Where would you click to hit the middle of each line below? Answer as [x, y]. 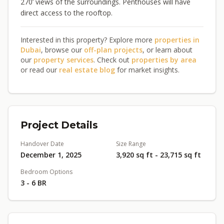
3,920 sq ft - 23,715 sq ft [158, 155]
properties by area [164, 60]
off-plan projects [113, 50]
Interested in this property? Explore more [87, 40]
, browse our [62, 50]
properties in [177, 40]
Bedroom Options [46, 172]
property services [63, 60]
